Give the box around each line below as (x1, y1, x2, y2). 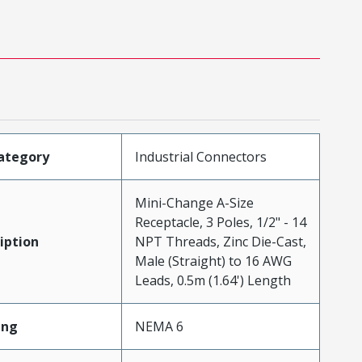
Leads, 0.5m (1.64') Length (134, 271, 291, 289)
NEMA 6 (134, 318, 183, 335)
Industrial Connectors (134, 148, 267, 166)
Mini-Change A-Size (134, 194, 254, 212)
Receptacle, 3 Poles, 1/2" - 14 (134, 213, 306, 231)
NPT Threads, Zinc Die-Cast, (134, 233, 306, 250)
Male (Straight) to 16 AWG (134, 252, 292, 270)
